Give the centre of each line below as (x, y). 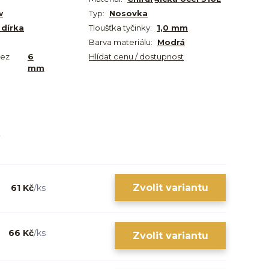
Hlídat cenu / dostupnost (136, 56)
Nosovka (128, 13)
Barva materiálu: (121, 42)
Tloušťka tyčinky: (120, 28)
